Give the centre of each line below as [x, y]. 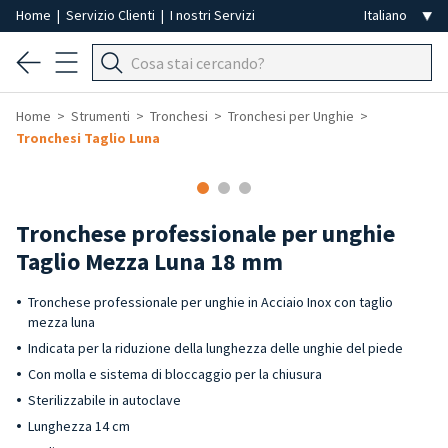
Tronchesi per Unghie [291, 116]
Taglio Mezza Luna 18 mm [149, 261]
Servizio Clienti [112, 15]
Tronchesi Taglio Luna [88, 138]
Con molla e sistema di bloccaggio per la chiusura [175, 374]
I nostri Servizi [212, 15]
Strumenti [100, 116]
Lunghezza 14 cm [80, 426]
